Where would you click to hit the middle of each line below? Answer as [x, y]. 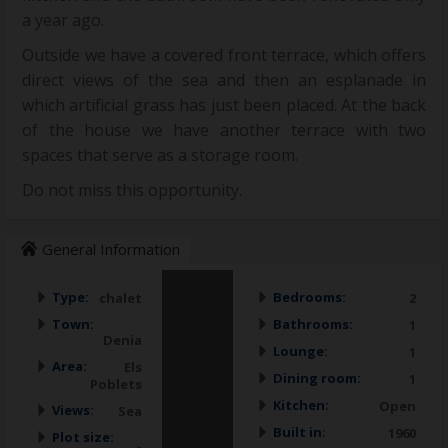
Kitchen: [301, 405]
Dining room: [317, 378]
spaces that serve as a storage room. [160, 155]
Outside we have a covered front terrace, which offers [224, 55]
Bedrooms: [309, 297]
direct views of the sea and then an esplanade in [224, 80]
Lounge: [300, 351]
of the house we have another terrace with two [224, 130]
